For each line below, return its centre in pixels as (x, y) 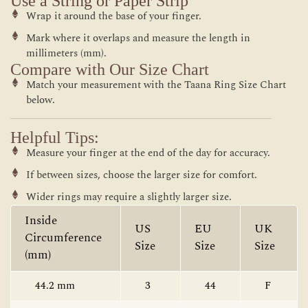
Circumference (63, 238)
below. (40, 100)
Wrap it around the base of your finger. (113, 16)
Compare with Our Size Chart (110, 70)
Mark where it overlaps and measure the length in (138, 38)
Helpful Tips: (55, 138)
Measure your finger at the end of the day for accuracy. (148, 153)
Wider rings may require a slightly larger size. (129, 197)
